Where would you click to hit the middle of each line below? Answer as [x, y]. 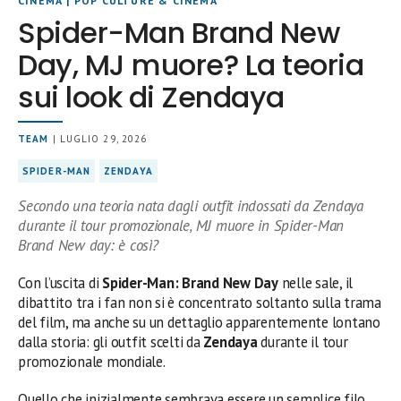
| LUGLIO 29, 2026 [98, 139]
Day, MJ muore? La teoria [191, 65]
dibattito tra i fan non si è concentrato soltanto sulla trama [200, 303]
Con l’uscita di [60, 283]
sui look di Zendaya [151, 98]
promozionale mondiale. [92, 362]
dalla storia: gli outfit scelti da [111, 342]
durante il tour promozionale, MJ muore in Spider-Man [181, 226]
